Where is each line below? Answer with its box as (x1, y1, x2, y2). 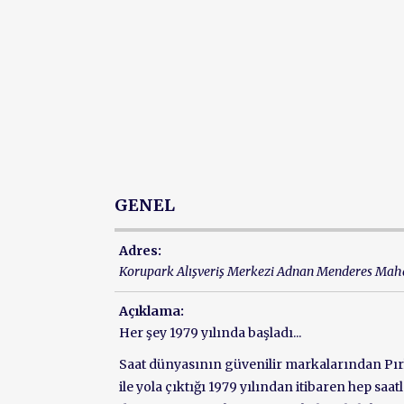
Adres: (119, 243, 161, 259)
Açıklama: (119, 303, 184, 319)
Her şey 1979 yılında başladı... (119, 325, 301, 341)
